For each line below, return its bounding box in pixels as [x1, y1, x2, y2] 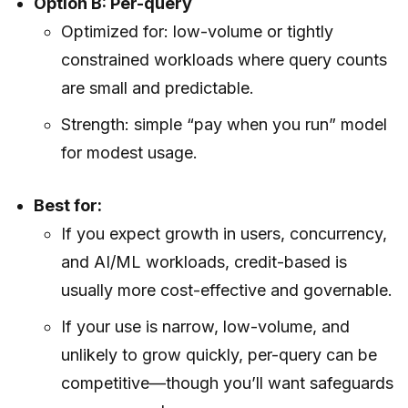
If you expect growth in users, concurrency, [60, 223, 387, 243]
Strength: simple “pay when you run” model [60, 114, 387, 134]
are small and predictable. [60, 77, 254, 97]
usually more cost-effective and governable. [60, 280, 393, 300]
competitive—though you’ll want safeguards [60, 372, 393, 393]
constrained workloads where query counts [60, 49, 387, 69]
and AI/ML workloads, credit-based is [60, 251, 347, 271]
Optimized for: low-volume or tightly [60, 21, 333, 41]
